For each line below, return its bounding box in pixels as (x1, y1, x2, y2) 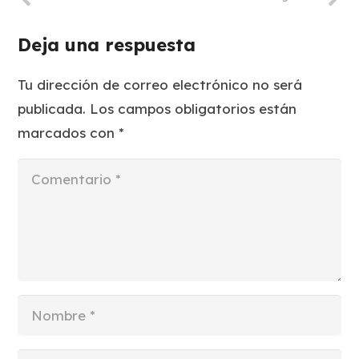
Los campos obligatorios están (90, 100, 297, 118)
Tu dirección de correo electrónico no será (18, 76, 303, 94)
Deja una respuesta (18, 33, 202, 56)
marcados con (18, 124, 119, 142)
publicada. (18, 100, 87, 118)
